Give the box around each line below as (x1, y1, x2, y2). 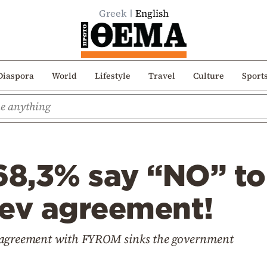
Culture (193, 69, 224, 82)
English (135, 7, 169, 20)
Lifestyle (94, 69, 131, 82)
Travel (148, 69, 175, 82)
